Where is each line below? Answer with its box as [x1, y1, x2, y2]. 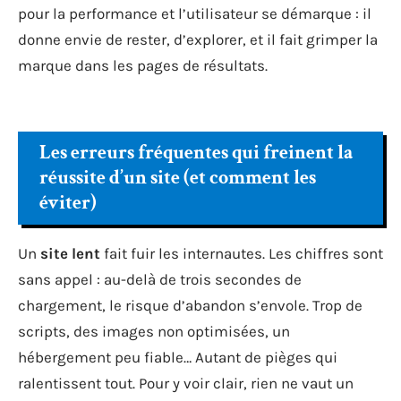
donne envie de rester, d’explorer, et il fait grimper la [18, 30, 378, 48]
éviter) [39, 189, 97, 216]
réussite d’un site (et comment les [39, 164, 316, 191]
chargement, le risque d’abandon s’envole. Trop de [18, 295, 363, 314]
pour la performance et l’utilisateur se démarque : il [18, 4, 371, 22]
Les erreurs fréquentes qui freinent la [39, 139, 353, 166]
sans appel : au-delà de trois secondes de [18, 269, 302, 288]
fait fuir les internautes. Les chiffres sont [100, 243, 383, 262]
